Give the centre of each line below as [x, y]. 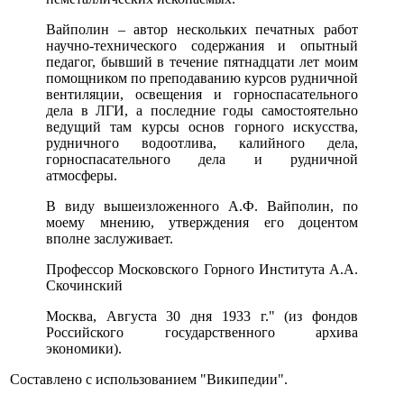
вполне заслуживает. [110, 239]
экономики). [84, 349]
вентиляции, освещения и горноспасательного [202, 95]
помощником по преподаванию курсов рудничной [202, 78]
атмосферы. [82, 176]
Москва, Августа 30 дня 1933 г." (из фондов [202, 317]
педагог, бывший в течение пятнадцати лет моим [202, 62]
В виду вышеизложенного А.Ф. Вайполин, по [202, 207]
